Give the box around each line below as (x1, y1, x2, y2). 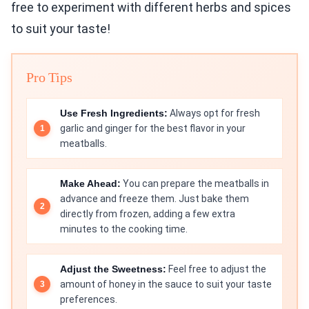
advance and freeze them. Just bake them (60, 193, 249, 205)
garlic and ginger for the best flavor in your (60, 123, 246, 134)
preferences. (60, 294, 117, 306)
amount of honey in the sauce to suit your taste (60, 279, 272, 290)
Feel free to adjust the (166, 263, 266, 275)
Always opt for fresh (168, 108, 260, 119)
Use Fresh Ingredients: (60, 108, 168, 119)
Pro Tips (26, 70, 72, 86)
